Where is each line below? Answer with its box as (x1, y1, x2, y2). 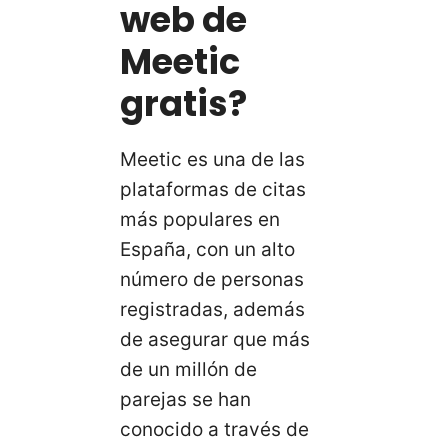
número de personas (120, 268, 304, 292)
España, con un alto (120, 238, 295, 262)
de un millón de (120, 358, 257, 382)
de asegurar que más (120, 328, 310, 352)
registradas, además (120, 298, 305, 322)
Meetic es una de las (120, 148, 305, 172)
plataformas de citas (120, 178, 306, 202)
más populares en (120, 208, 280, 232)
